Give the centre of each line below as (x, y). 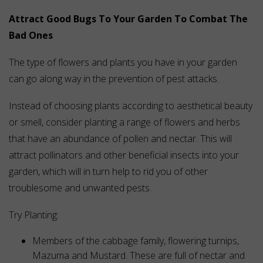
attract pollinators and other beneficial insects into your (124, 155)
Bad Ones (31, 36)
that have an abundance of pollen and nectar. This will (120, 139)
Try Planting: (34, 215)
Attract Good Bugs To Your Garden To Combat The (128, 19)
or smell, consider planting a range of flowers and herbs (124, 122)
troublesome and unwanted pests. (80, 188)
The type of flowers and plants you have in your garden (123, 63)
